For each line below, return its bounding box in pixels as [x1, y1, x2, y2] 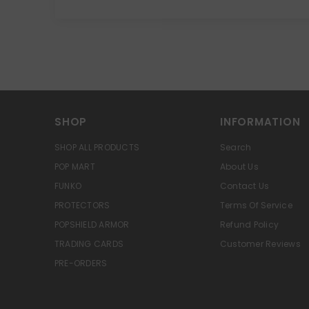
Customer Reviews [220, 238, 301, 250]
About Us [220, 161, 259, 173]
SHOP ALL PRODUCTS [54, 141, 140, 154]
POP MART [54, 161, 95, 173]
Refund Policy [220, 219, 279, 231]
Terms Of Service [220, 199, 292, 212]
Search [220, 141, 252, 154]
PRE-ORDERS [54, 257, 108, 270]
